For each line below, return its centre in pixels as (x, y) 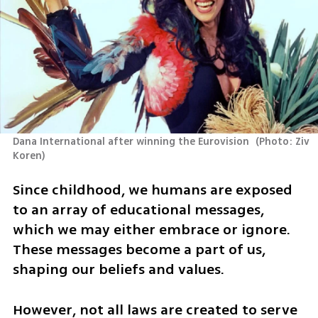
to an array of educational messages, (138, 210)
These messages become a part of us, (139, 250)
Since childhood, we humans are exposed (152, 190)
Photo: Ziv (285, 141)
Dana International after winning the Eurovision (132, 141)
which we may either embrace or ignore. (151, 230)
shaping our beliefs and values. (120, 270)
